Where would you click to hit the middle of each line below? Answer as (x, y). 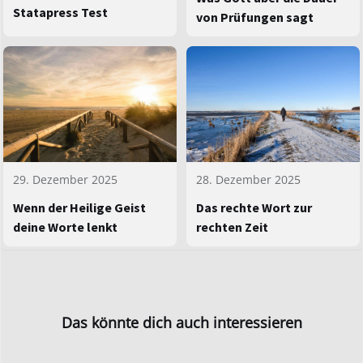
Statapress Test (60, 13)
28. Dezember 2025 (248, 180)
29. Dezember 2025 (65, 180)
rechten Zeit (232, 227)
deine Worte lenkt (65, 227)
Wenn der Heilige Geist (79, 208)
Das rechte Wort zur (254, 208)
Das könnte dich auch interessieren (181, 323)
